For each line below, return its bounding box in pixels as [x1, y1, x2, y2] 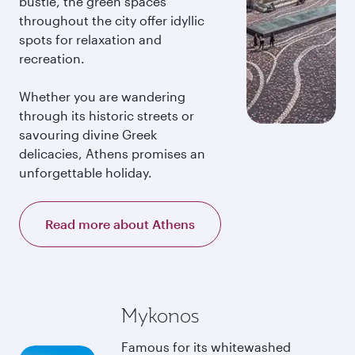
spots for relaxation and [19, 32, 162, 47]
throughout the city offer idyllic [19, 13, 204, 28]
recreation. [19, 51, 85, 66]
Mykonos [121, 303, 199, 328]
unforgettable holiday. [19, 165, 152, 180]
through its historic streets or [19, 108, 194, 123]
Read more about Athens [45, 216, 195, 231]
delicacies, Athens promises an [19, 146, 205, 161]
